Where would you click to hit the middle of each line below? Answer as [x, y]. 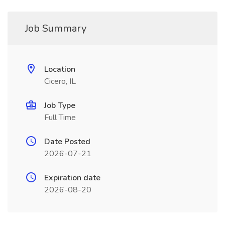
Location [60, 69]
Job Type [60, 105]
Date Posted [67, 142]
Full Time [60, 118]
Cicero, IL [60, 81]
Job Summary [56, 28]
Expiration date [72, 178]
